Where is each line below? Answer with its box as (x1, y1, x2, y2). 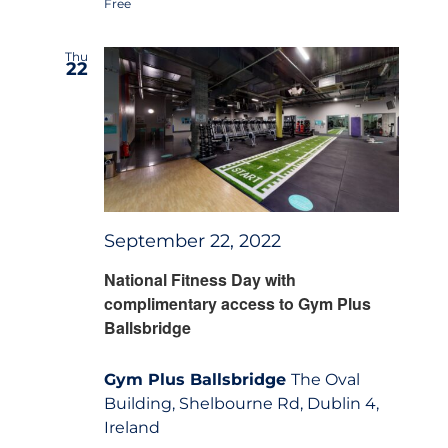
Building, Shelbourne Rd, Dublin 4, (103, 393, 379, 413)
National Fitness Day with (103, 267, 296, 291)
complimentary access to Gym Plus (103, 291, 371, 315)
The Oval (290, 369, 360, 389)
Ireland (103, 417, 160, 437)
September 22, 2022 (103, 230, 281, 252)
